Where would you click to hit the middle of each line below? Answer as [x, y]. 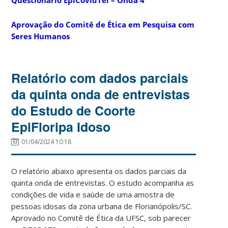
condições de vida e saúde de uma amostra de [93, 194]
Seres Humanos [41, 36]
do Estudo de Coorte [74, 110]
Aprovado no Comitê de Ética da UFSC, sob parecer [101, 218]
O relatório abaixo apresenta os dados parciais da [99, 171]
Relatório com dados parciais [100, 78]
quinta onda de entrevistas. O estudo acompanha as [103, 182]
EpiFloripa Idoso [61, 126]
